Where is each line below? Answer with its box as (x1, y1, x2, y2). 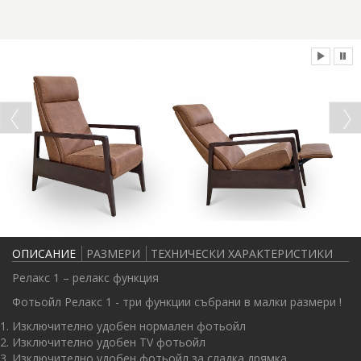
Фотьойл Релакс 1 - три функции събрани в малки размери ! (12, 293, 342, 309)
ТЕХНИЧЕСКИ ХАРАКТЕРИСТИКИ (151, 245, 333, 261)
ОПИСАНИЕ (12, 245, 76, 261)
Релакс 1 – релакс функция (12, 269, 159, 285)
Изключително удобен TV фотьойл (12, 334, 205, 350)
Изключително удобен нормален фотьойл (12, 317, 246, 334)
